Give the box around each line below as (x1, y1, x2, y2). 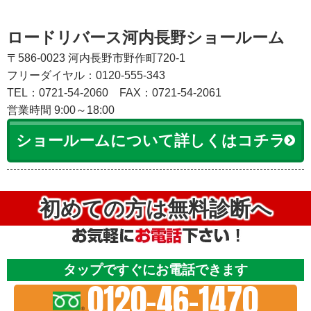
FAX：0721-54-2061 (119, 86, 221, 99)
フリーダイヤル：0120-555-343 (7, 69, 165, 81)
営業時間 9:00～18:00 (7, 103, 115, 116)
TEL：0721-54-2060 (7, 86, 119, 99)
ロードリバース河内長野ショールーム (7, 28, 285, 47)
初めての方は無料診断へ (39, 196, 272, 220)
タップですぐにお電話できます (63, 262, 248, 277)
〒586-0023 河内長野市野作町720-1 (7, 51, 185, 64)
